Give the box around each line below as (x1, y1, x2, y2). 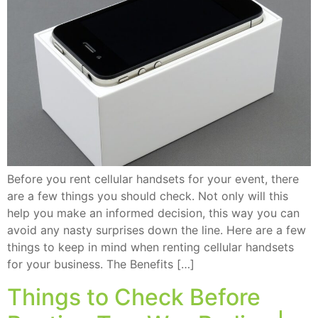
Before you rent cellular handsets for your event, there (7, 172, 299, 187)
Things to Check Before (7, 283, 261, 312)
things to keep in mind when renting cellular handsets (7, 240, 294, 255)
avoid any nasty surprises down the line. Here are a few (7, 223, 306, 238)
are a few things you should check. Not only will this (7, 189, 288, 204)
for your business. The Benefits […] (7, 257, 194, 272)
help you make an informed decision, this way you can (7, 206, 300, 221)
